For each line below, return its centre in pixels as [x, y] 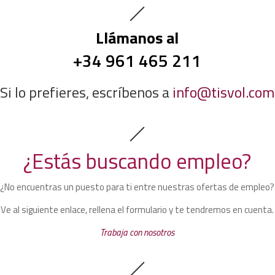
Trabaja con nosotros [137, 232]
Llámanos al [137, 37]
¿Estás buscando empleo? [137, 161]
